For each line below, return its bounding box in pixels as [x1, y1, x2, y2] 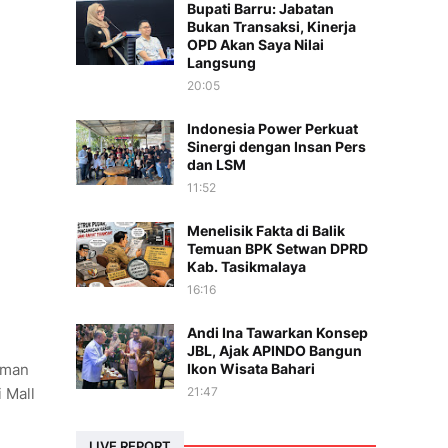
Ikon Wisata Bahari [187, 360, 315, 377]
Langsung [187, 54, 256, 71]
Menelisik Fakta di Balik [187, 222, 345, 239]
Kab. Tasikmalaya [187, 258, 306, 275]
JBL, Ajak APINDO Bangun [187, 342, 362, 359]
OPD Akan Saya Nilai [187, 36, 324, 53]
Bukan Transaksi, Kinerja [187, 18, 356, 35]
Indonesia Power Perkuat [187, 120, 358, 137]
